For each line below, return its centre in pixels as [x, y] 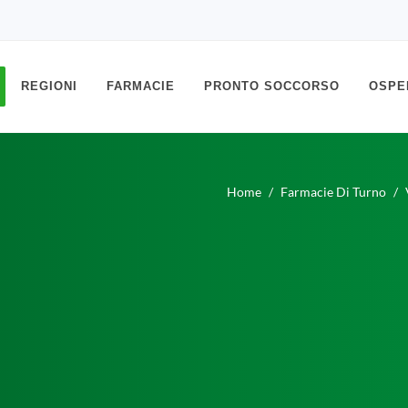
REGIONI [49, 86]
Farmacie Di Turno [333, 191]
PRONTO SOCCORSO [272, 86]
